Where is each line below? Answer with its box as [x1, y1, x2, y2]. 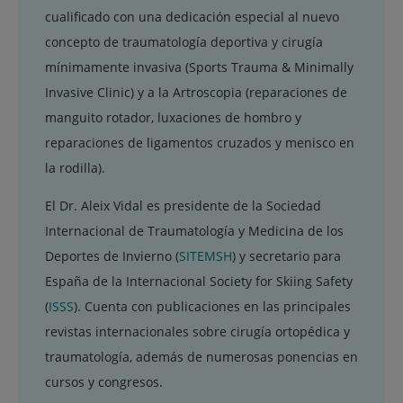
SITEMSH [179, 246, 232, 264]
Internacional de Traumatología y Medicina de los [45, 221, 344, 239]
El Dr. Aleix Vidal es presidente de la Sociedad [45, 196, 321, 214]
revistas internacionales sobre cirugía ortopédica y [45, 322, 350, 340]
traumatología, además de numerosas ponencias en [45, 347, 358, 365]
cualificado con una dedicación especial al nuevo [45, 7, 339, 25]
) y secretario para [232, 246, 341, 264]
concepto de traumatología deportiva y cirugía [45, 32, 323, 50]
